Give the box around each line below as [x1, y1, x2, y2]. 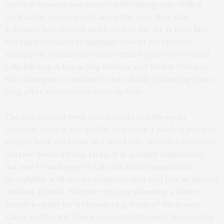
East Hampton [5, 73, 61, 84]
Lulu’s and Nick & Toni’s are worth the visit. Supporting [5, 211, 214, 221]
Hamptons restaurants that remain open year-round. [5, 48, 211, 59]
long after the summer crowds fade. [5, 86, 144, 96]
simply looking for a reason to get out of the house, [5, 198, 200, 209]
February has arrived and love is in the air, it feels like [5, 23, 206, 34]
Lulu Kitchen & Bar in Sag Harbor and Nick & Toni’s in [5, 61, 207, 71]
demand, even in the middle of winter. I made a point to [5, 123, 217, 134]
